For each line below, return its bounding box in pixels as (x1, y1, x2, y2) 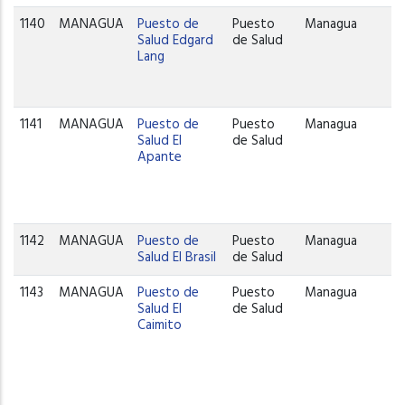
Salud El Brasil (137, 246, 217, 268)
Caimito (137, 314, 183, 336)
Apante (137, 146, 183, 168)
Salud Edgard (137, 29, 214, 52)
